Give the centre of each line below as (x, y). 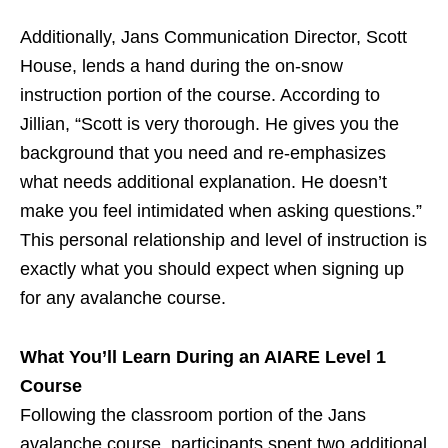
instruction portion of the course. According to (200, 95)
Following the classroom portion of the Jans (193, 415)
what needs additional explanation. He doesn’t (203, 182)
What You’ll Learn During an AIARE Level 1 (203, 357)
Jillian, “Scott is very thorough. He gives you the (209, 124)
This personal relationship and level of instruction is (223, 240)
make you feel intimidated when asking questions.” (221, 211)
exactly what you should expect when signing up (212, 269)
